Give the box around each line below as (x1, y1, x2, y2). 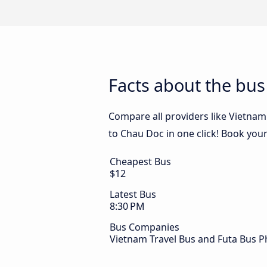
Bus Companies (110, 221, 179, 234)
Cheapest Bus (110, 155, 171, 169)
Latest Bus (110, 188, 156, 201)
